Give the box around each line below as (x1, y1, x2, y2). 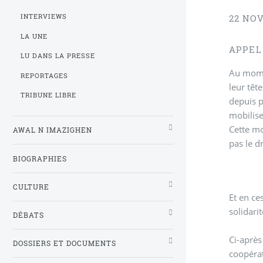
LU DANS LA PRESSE (21, 52, 96, 60)
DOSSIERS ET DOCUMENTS (13, 238, 116, 248)
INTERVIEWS (21, 12, 68, 21)
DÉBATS (13, 210, 44, 220)
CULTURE (13, 182, 49, 191)
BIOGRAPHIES (13, 154, 67, 163)
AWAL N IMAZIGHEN (13, 126, 92, 135)
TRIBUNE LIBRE (21, 91, 77, 100)
